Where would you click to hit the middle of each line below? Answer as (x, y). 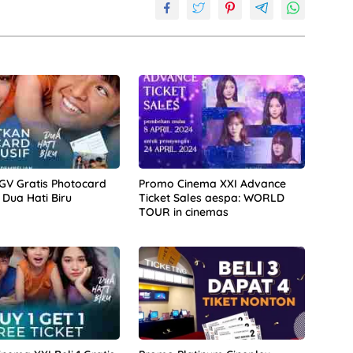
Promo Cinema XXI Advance (212, 183)
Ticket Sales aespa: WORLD (211, 197)
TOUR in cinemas (183, 212)
